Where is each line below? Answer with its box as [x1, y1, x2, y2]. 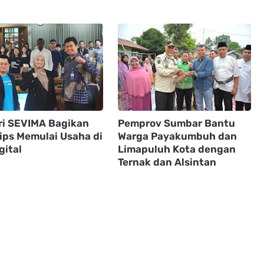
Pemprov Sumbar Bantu [117, 117, 235, 129]
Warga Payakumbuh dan [117, 130, 237, 142]
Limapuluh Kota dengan [117, 143, 236, 155]
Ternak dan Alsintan [117, 156, 216, 168]
